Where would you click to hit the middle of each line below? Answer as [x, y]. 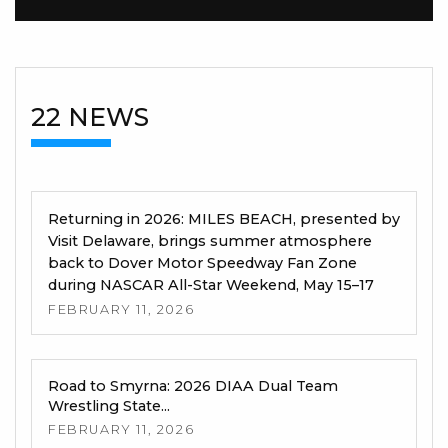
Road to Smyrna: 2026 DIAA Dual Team [193, 385]
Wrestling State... [109, 405]
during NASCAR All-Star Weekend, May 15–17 [211, 284]
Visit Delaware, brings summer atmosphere [210, 240]
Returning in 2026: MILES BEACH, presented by [224, 218]
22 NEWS [90, 116]
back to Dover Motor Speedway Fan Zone [202, 262]
